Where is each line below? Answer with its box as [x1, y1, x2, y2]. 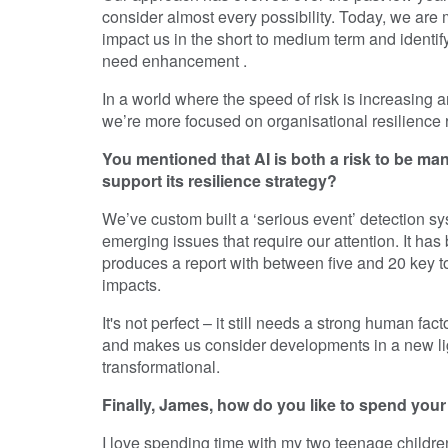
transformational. [102, 354, 220, 378]
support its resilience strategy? [102, 168, 337, 192]
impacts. [102, 272, 161, 296]
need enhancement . [102, 48, 247, 72]
